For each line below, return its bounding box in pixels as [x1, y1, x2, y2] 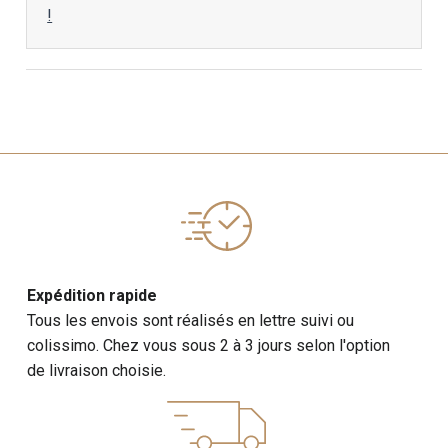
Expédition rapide [27, 286, 158, 305]
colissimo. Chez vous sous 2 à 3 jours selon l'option [27, 336, 391, 355]
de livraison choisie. [27, 361, 167, 380]
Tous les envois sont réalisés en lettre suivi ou [27, 311, 355, 330]
